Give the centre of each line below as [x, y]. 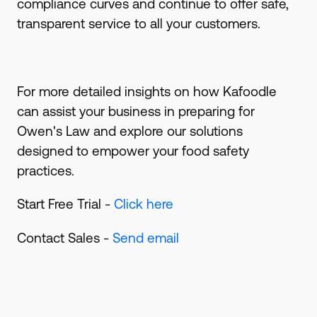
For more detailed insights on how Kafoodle [146, 91]
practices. [47, 170]
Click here [143, 204]
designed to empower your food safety [133, 150]
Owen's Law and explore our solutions [129, 131]
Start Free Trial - [65, 204]
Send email [145, 238]
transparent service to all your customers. [138, 24]
